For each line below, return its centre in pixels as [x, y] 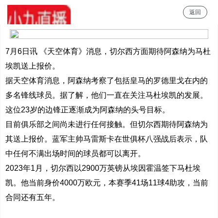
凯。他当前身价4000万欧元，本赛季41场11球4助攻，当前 [107, 183]
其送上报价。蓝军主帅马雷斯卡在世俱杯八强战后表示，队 [107, 139]
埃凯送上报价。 [33, 66]
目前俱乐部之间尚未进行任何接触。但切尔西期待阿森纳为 [107, 124]
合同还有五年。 [33, 197]
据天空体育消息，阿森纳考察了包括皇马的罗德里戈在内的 [107, 81]
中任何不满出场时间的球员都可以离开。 [76, 154]
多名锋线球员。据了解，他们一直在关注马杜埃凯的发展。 [107, 95]
